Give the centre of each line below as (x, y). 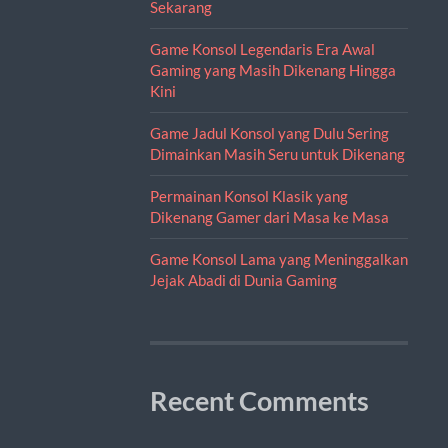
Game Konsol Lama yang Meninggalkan (278, 258)
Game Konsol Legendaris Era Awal (262, 48)
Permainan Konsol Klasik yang (248, 195)
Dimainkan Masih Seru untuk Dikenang (277, 153)
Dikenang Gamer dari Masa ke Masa (269, 216)
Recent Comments (259, 400)
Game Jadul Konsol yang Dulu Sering (269, 132)
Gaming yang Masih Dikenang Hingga (272, 69)
